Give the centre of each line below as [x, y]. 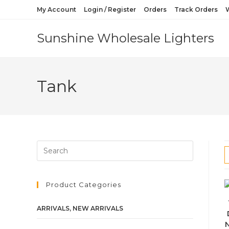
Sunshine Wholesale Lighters [125, 38]
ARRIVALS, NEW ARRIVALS [80, 208]
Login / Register [110, 9]
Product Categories [84, 185]
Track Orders [196, 9]
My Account [56, 9]
